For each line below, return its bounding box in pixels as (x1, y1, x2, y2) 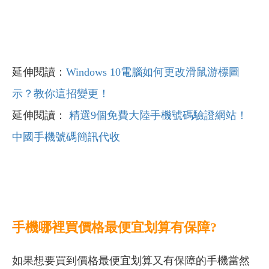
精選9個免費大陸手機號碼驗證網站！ (69, 109, 247, 121)
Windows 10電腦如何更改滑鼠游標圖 (66, 65, 240, 78)
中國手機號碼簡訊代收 (12, 130, 120, 143)
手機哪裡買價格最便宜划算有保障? (12, 219, 217, 235)
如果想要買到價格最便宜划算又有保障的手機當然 (12, 254, 250, 267)
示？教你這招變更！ (12, 87, 109, 100)
